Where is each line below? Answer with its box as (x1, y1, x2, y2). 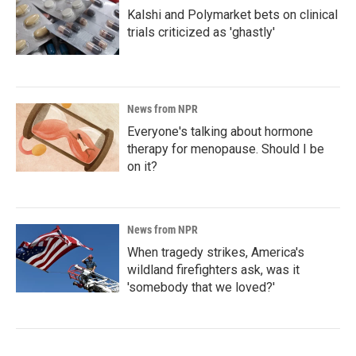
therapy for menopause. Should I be (127, 141, 324, 157)
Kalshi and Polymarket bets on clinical (127, 7, 338, 22)
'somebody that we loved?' (127, 280, 275, 295)
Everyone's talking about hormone (127, 124, 313, 139)
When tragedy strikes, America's (127, 245, 304, 260)
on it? (127, 159, 157, 174)
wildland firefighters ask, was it (127, 262, 300, 277)
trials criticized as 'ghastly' (127, 25, 275, 40)
